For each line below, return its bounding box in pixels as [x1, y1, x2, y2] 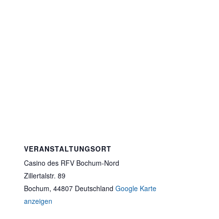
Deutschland [75, 183, 113, 193]
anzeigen [24, 196, 52, 206]
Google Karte [115, 183, 156, 193]
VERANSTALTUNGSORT [24, 144, 111, 153]
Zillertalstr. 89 [24, 171, 66, 180]
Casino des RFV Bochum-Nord [24, 158, 119, 168]
